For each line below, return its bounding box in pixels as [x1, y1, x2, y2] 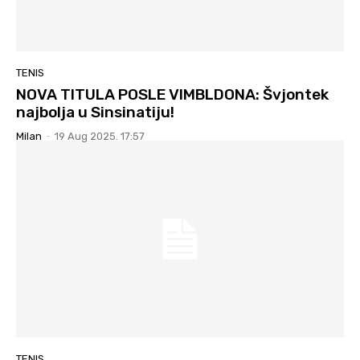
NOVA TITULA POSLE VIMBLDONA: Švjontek [16, 85, 329, 104]
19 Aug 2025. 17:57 [55, 130, 145, 143]
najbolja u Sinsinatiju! [16, 103, 174, 122]
